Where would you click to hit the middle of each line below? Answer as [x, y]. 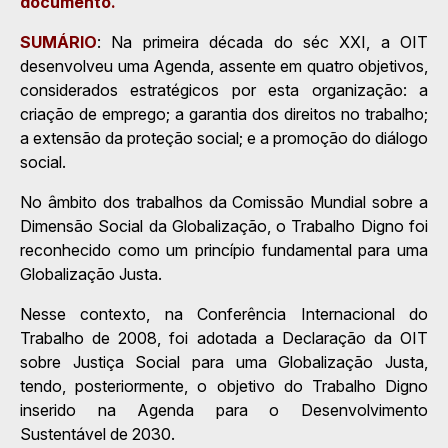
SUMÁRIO [58, 42]
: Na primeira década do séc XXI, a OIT [262, 42]
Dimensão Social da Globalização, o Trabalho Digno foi [224, 226]
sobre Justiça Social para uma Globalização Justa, [224, 362]
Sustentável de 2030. [97, 434]
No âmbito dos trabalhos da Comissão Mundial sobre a [224, 202]
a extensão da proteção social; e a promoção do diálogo [224, 138]
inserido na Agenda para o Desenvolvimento [224, 410]
